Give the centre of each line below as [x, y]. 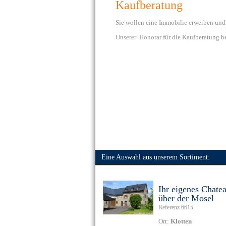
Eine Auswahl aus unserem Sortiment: [153, 157]
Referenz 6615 [176, 207]
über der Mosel [186, 198]
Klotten [181, 221]
